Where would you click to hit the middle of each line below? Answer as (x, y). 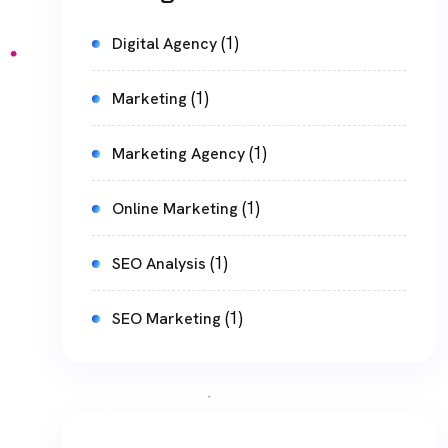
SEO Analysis (159, 263)
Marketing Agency (178, 153)
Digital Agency (164, 43)
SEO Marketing (166, 318)
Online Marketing (175, 208)
